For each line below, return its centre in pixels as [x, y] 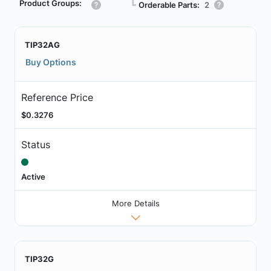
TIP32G [39, 259]
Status [35, 144]
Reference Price [57, 97]
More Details [135, 204]
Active [33, 176]
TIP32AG [42, 45]
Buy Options [51, 62]
